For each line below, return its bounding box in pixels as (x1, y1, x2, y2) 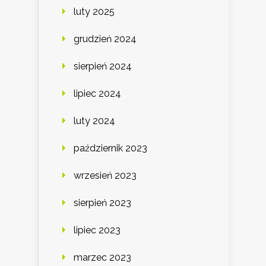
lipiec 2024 (74, 87, 121, 99)
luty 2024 (74, 115, 115, 126)
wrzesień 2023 (74, 169, 137, 181)
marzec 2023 (74, 251, 131, 263)
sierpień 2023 (74, 197, 131, 208)
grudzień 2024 (74, 33, 137, 45)
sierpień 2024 (74, 60, 132, 72)
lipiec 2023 (74, 224, 121, 236)
